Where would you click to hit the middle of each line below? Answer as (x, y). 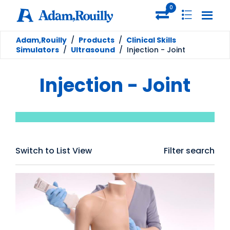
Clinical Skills (151, 40)
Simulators (37, 50)
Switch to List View (54, 151)
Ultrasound (93, 50)
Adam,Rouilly (41, 40)
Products (97, 40)
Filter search (189, 151)
